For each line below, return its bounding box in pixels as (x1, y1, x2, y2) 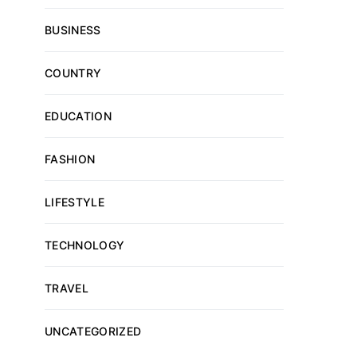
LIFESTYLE (45, 195, 105, 209)
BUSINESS (45, 23, 101, 37)
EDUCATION (45, 109, 112, 123)
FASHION (45, 152, 96, 166)
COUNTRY (45, 66, 102, 80)
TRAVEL (45, 281, 89, 295)
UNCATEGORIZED (45, 324, 142, 338)
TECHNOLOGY (45, 238, 125, 252)
